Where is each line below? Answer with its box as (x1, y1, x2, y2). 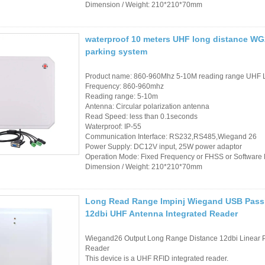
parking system (85, 46, 147, 56)
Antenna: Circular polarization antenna (85, 102, 209, 111)
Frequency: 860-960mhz (85, 82, 164, 91)
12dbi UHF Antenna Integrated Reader (85, 208, 238, 218)
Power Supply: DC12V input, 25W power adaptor (85, 142, 242, 151)
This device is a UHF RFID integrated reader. (85, 254, 228, 263)
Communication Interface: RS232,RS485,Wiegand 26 (85, 132, 257, 141)
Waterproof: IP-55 (85, 122, 141, 131)
